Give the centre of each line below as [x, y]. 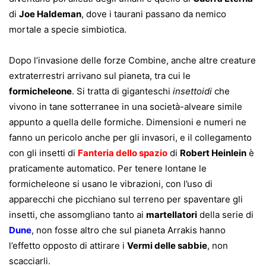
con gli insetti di [43, 153]
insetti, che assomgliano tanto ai [77, 215]
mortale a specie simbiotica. [68, 30]
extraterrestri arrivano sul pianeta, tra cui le [100, 76]
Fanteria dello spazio [123, 153]
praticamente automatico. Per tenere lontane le [108, 169]
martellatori [172, 215]
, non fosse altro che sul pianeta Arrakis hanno [129, 230]
